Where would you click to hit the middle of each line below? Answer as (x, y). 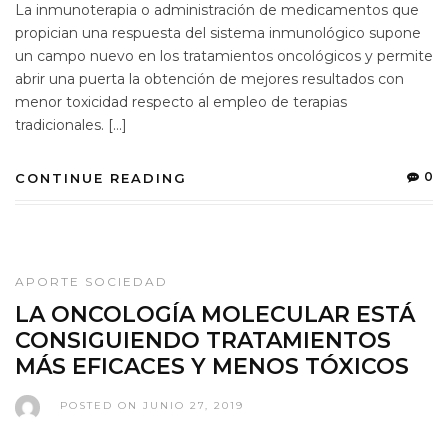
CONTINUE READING (101, 178)
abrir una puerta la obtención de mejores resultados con (209, 79)
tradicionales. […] (71, 125)
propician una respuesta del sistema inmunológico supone (218, 33)
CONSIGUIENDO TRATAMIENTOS (203, 341)
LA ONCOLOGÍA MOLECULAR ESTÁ (215, 315)
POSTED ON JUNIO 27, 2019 (152, 406)
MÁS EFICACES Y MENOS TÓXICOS (212, 367)
